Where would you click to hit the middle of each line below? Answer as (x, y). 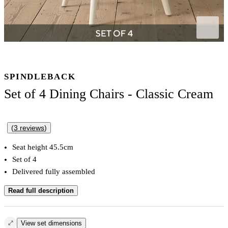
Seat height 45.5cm (43, 147)
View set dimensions (51, 223)
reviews (31, 127)
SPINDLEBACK (40, 77)
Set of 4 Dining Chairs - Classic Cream (109, 94)
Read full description (41, 190)
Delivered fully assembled (54, 171)
